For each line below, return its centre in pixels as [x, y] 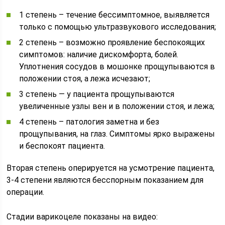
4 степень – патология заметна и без [89, 122]
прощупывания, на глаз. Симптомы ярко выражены [117, 134]
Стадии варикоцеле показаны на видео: [82, 217]
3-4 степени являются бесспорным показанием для [105, 180]
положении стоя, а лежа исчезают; [85, 79]
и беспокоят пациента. [62, 146]
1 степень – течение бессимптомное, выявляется [115, 15]
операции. [26, 192]
